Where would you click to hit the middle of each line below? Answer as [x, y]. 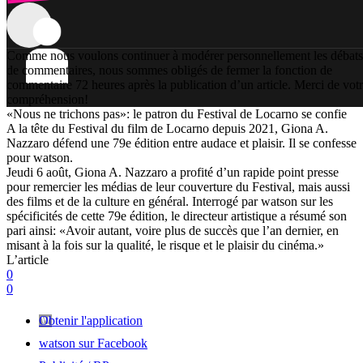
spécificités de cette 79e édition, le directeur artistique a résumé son [177, 216]
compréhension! [47, 99]
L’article [28, 259]
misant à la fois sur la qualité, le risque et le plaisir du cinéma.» [165, 245]
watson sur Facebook [93, 343]
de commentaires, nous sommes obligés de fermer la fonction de [169, 70]
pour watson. [40, 157]
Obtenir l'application [91, 320]
